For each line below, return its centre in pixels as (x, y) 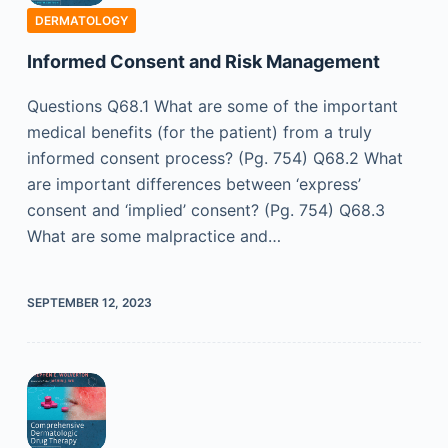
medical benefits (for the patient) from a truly (199, 132)
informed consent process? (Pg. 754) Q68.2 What (214, 158)
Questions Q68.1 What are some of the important (212, 106)
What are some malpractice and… (153, 236)
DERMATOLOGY (81, 21)
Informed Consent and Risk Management (203, 62)
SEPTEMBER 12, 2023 (89, 303)
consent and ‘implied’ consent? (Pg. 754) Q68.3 (205, 210)
